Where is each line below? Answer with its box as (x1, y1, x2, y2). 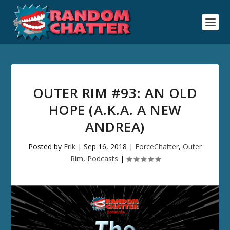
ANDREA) (85, 118, 145, 136)
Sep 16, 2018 (84, 142, 127, 151)
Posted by (28, 142, 64, 151)
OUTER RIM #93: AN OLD (32, 84, 198, 102)
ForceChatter (135, 142, 179, 151)
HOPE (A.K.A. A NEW (48, 101, 182, 119)
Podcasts (87, 154, 118, 163)
